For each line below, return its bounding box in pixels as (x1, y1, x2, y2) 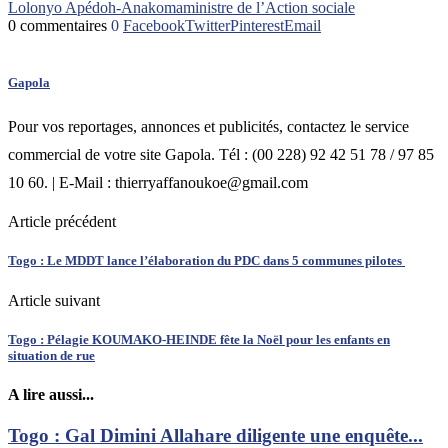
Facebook (123, 16, 185, 34)
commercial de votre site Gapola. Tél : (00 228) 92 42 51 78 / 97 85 (8, 146, 434, 164)
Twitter (185, 16, 230, 34)
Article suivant (8, 291, 100, 309)
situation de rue (8, 347, 95, 363)
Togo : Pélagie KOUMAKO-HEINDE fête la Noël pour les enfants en (8, 331, 390, 347)
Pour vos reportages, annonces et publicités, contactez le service (8, 118, 409, 136)
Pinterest (230, 16, 284, 34)
